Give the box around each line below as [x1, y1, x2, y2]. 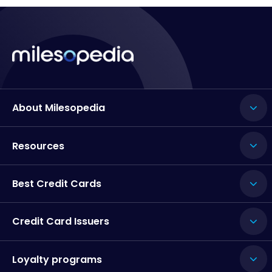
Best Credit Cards [12, 177, 101, 191]
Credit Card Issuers [12, 214, 109, 229]
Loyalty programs [12, 252, 102, 267]
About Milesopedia [12, 101, 105, 115]
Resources [12, 138, 64, 153]
